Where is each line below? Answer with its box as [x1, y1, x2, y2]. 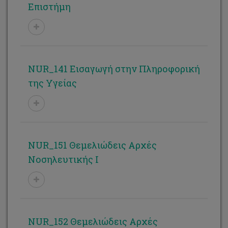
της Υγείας [28, 77, 77, 89]
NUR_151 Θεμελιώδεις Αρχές [28, 139, 157, 151]
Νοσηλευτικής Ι [28, 153, 99, 165]
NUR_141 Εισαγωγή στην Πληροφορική [28, 63, 200, 75]
